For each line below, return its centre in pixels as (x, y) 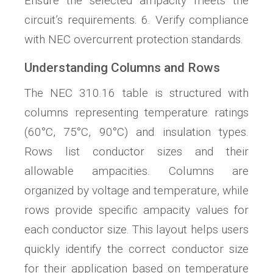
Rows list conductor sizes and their (136, 152)
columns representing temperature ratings (136, 113)
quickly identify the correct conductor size (136, 249)
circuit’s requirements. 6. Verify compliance (136, 20)
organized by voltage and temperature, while (136, 191)
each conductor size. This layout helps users (136, 230)
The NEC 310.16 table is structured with (136, 93)
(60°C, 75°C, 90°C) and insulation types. (136, 132)
